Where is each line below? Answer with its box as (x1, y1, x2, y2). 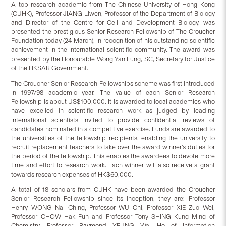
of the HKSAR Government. (11, 64, 89, 72)
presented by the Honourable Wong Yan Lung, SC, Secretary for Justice (11, 54, 215, 63)
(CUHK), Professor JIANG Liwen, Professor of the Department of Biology (11, 9, 215, 17)
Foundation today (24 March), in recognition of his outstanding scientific (11, 36, 215, 44)
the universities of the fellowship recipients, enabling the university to (11, 134, 215, 142)
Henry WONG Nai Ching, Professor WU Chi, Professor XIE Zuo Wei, (11, 204, 215, 212)
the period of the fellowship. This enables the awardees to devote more (11, 152, 215, 160)
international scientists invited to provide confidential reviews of (11, 116, 215, 124)
